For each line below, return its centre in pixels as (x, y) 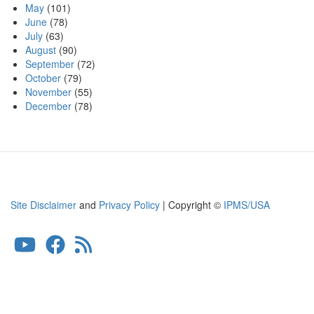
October (43, 78)
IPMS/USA (247, 205)
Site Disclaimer (43, 205)
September (50, 64)
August (41, 50)
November (48, 92)
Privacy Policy (129, 205)
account (48, 281)
